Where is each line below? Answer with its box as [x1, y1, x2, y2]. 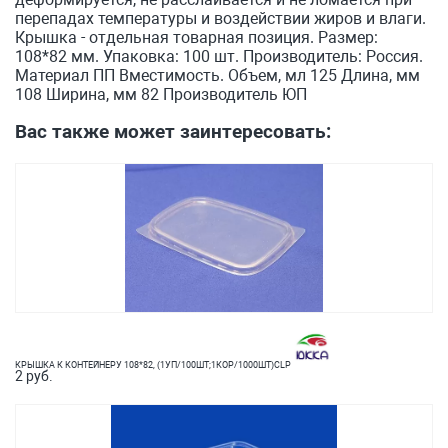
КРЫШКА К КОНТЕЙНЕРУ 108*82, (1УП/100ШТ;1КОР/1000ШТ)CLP [15, 360, 293, 370]
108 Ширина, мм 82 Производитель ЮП [15, 85, 307, 104]
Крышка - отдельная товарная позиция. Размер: [15, 28, 378, 47]
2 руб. [15, 368, 53, 384]
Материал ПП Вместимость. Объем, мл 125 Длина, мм [15, 66, 420, 85]
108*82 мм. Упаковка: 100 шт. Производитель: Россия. [15, 47, 423, 66]
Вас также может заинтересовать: [15, 120, 331, 143]
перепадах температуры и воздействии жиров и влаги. [15, 9, 426, 28]
